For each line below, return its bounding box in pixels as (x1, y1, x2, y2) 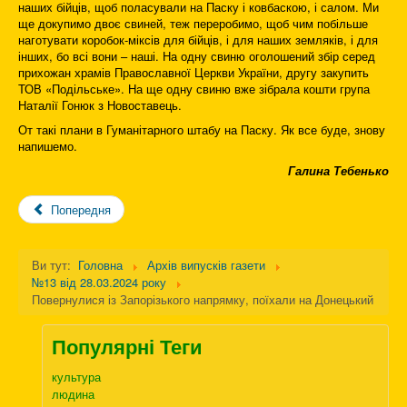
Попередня (51, 201, 112, 219)
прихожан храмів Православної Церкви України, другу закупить (18, 64, 369, 82)
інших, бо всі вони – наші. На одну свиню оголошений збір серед (18, 47, 375, 65)
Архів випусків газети (147, 256, 265, 274)
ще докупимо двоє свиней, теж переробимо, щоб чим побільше (18, 15, 368, 33)
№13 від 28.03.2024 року (32, 273, 166, 292)
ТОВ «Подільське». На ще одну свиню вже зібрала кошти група (18, 80, 370, 98)
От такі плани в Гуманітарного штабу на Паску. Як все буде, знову (18, 121, 385, 139)
